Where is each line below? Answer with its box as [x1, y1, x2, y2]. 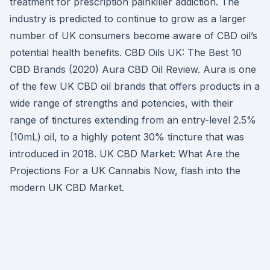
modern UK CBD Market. [10, 181, 124, 193]
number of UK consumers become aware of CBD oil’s [10, 30, 257, 42]
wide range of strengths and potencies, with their [10, 97, 233, 109]
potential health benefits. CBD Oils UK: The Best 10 [10, 46, 242, 58]
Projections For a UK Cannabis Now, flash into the [10, 165, 240, 177]
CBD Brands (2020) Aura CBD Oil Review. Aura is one [10, 63, 256, 75]
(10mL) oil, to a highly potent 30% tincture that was [10, 131, 244, 143]
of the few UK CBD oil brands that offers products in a [10, 80, 260, 92]
